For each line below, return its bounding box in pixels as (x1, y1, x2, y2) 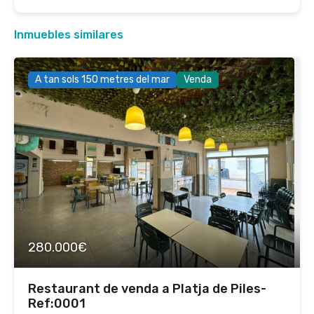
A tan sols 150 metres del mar (35, 74, 170, 86)
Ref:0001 (28, 296, 86, 311)
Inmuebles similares (14, 28, 123, 41)
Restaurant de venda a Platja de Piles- (28, 281, 266, 296)
